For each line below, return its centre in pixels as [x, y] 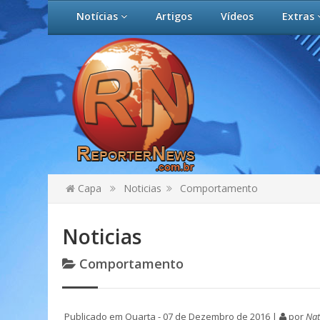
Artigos [174, 16]
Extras [300, 16]
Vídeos [237, 16]
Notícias [99, 16]
